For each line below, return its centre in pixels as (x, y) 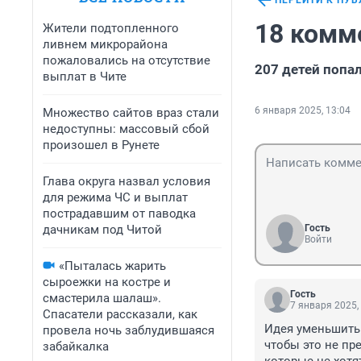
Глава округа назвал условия (127, 181)
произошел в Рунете (101, 145)
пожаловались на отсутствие (127, 60)
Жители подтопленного (111, 28)
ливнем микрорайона (105, 44)
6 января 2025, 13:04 (303, 111)
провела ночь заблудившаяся (129, 330)
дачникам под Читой (102, 230)
